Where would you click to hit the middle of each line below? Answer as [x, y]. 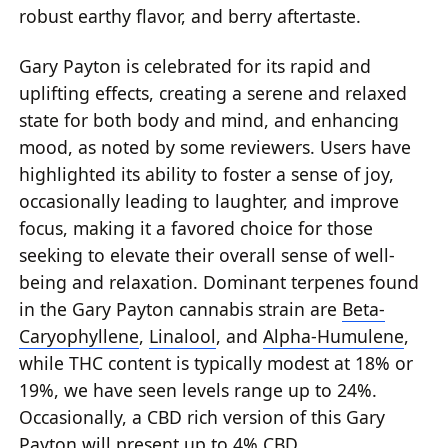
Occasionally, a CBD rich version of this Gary [202, 416]
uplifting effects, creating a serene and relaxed [213, 92]
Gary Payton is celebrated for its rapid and [195, 65]
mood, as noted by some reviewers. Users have [215, 146]
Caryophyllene [79, 335]
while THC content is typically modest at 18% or [216, 362]
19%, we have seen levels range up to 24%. [198, 389]
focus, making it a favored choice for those [196, 227]
